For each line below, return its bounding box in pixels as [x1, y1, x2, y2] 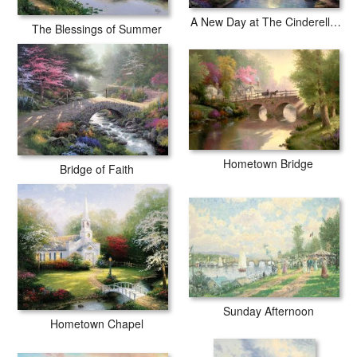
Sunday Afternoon [222, 302, 314, 319]
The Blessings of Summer [32, 20, 162, 37]
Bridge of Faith [60, 160, 134, 177]
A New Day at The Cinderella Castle [330, 14, 341, 30]
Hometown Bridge [223, 155, 313, 171]
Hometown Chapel [50, 316, 143, 332]
